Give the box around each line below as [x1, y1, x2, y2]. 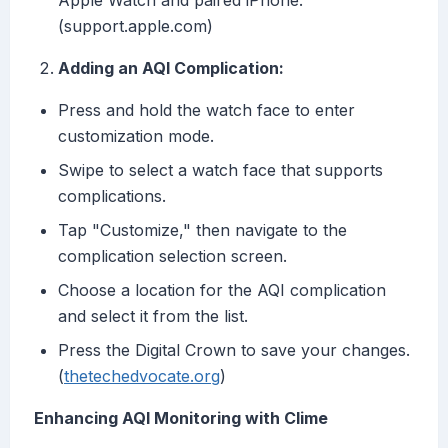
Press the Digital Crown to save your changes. [58, 340, 410, 361]
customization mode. [58, 126, 214, 147]
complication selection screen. [58, 246, 287, 267]
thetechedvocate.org [64, 366, 220, 387]
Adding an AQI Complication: [58, 58, 284, 79]
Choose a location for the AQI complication [58, 280, 386, 301]
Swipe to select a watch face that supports [58, 160, 383, 181]
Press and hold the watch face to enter [58, 100, 355, 121]
